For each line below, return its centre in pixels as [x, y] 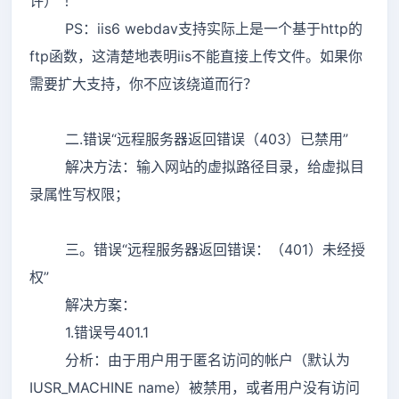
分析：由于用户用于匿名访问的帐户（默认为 [190, 359]
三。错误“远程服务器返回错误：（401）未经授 [197, 249]
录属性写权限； [79, 194]
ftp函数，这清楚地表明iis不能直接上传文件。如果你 [196, 56]
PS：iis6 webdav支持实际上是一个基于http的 [196, 28]
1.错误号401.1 [89, 332]
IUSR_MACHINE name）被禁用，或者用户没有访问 [195, 387]
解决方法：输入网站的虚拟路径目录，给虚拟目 [197, 166]
